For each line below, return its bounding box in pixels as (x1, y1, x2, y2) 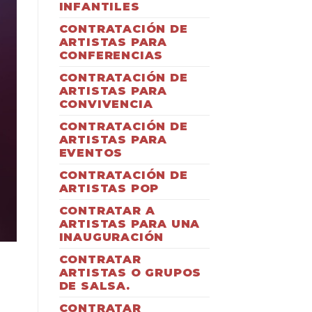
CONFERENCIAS (58, 48, 164, 62)
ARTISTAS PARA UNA (58, 217, 201, 231)
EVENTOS (58, 146, 123, 159)
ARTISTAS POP (58, 181, 159, 195)
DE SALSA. (58, 279, 130, 292)
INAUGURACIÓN (58, 230, 164, 244)
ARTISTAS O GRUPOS (58, 265, 202, 279)
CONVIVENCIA (58, 97, 153, 111)
